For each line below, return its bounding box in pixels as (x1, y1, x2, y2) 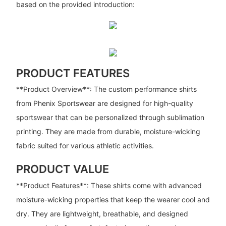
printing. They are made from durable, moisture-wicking (16, 127, 200, 136)
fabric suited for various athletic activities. (16, 141, 154, 150)
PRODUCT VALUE (16, 162, 109, 176)
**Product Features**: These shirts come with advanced (16, 181, 202, 190)
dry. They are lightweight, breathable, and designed (16, 209, 188, 218)
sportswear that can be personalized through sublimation (16, 113, 204, 122)
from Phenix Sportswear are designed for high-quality (16, 99, 193, 108)
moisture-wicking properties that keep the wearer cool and (16, 195, 210, 204)
